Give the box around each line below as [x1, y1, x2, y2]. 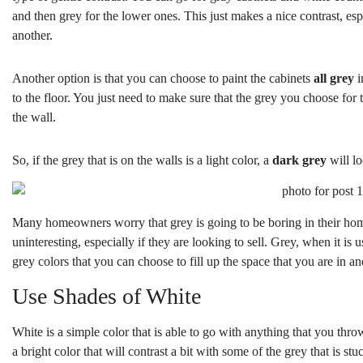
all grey [314, 71, 354, 86]
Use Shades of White [12, 284, 201, 310]
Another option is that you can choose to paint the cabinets [12, 71, 314, 86]
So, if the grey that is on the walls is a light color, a [12, 152, 272, 167]
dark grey [272, 152, 327, 167]
